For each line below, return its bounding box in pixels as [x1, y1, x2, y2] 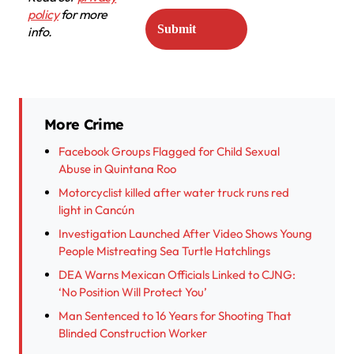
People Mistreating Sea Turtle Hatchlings [58, 243, 270, 259]
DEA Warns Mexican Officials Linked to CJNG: [58, 267, 296, 283]
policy [28, 6, 59, 23]
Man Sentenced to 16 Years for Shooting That [58, 308, 292, 324]
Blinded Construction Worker [58, 326, 207, 341]
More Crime [44, 115, 124, 134]
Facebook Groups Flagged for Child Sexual [58, 144, 280, 160]
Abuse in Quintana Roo [58, 161, 176, 177]
